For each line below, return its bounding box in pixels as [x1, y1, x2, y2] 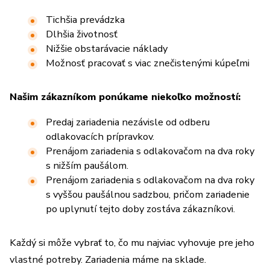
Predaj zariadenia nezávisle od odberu [46, 115, 210, 129]
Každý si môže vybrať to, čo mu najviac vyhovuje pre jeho [10, 236, 254, 250]
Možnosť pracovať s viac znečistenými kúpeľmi [46, 56, 250, 70]
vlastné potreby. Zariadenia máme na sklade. [10, 253, 206, 266]
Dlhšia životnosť [46, 27, 118, 41]
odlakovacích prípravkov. [46, 130, 154, 143]
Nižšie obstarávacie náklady [46, 42, 168, 55]
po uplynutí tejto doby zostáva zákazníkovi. [46, 202, 235, 216]
